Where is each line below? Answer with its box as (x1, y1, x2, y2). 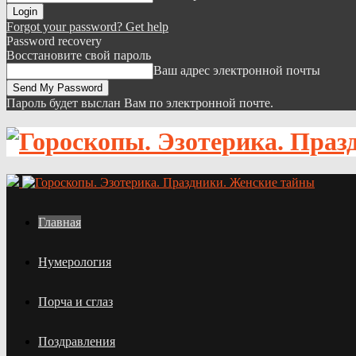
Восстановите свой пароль (6, 48, 151, 62)
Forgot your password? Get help (6, 20, 168, 33)
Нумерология (38, 254, 111, 269)
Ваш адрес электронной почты (153, 64, 320, 77)
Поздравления (38, 334, 115, 348)
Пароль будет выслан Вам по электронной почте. (6, 96, 273, 110)
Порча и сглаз (38, 294, 113, 308)
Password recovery (6, 34, 102, 48)
